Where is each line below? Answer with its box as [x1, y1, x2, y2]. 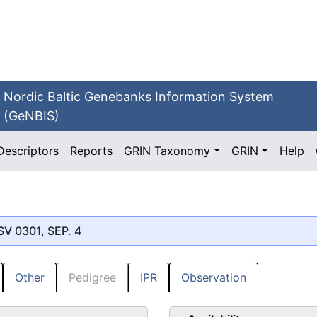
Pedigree [69, 270, 116, 285]
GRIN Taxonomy [124, 144, 211, 158]
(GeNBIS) [4, 108, 60, 123]
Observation [181, 270, 246, 285]
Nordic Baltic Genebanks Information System [4, 89, 275, 104]
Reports [70, 144, 113, 158]
